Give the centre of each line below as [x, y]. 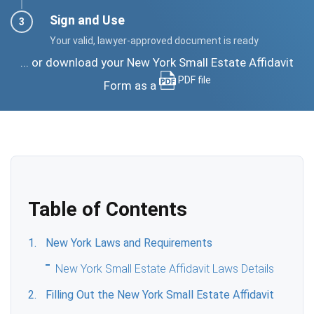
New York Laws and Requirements [129, 243]
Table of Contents [108, 209]
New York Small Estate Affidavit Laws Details [165, 268]
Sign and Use [87, 20]
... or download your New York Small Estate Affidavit [157, 62]
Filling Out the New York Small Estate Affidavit [160, 294]
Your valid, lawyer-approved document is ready [154, 40]
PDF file [194, 80]
